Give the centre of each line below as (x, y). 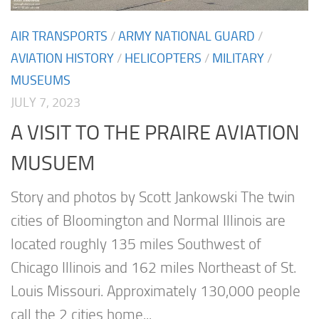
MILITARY (238, 58)
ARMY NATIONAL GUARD (187, 36)
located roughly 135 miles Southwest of (136, 245)
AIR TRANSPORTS (59, 36)
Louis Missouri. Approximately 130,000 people (156, 292)
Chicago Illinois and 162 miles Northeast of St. (153, 268)
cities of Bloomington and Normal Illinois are (148, 221)
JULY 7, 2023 (46, 102)
